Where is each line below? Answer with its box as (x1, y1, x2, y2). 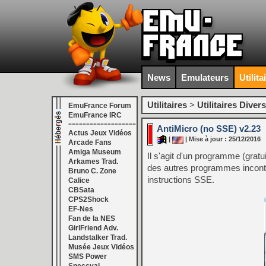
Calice (68, 176, 90, 185)
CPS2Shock (68, 195, 109, 204)
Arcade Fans (68, 138, 112, 147)
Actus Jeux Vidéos (68, 129, 132, 137)
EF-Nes (68, 205, 93, 213)
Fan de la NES (68, 214, 115, 223)
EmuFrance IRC (68, 111, 122, 119)
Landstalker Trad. (68, 233, 127, 242)
